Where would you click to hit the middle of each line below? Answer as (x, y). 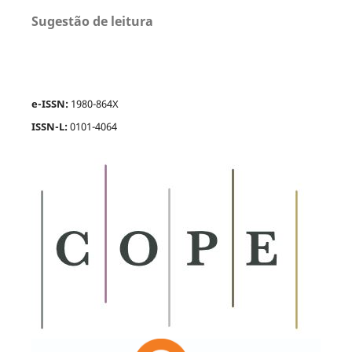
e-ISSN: (51, 103)
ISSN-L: (50, 127)
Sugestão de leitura (92, 21)
